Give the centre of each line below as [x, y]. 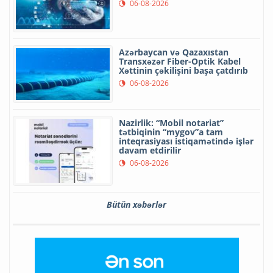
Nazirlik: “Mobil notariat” [171, 123]
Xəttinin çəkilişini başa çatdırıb [183, 71]
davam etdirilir [150, 151]
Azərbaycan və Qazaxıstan [174, 52]
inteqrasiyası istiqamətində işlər [186, 141]
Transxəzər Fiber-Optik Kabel [180, 62]
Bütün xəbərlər [136, 204]
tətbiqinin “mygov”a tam [171, 132]
